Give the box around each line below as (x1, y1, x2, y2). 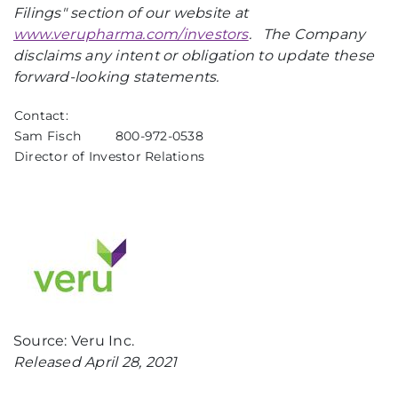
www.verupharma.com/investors (13, 26, 249, 43)
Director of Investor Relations (14, 148, 205, 164)
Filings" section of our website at (13, 4, 249, 21)
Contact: (14, 107, 68, 123)
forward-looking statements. (13, 68, 219, 85)
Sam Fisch (14, 128, 82, 144)
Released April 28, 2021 (13, 354, 178, 370)
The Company (259, 26, 366, 43)
